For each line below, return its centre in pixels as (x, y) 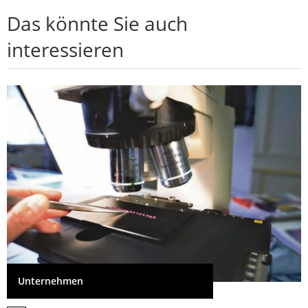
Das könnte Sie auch (97, 24)
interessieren (65, 50)
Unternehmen (51, 281)
